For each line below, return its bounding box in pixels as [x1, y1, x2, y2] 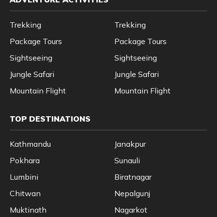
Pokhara [10, 155, 40, 165]
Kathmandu [10, 139, 51, 149]
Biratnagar [114, 171, 152, 182]
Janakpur [114, 139, 146, 149]
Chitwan [10, 188, 41, 198]
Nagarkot [114, 204, 147, 215]
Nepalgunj [114, 188, 150, 198]
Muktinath [10, 204, 46, 215]
